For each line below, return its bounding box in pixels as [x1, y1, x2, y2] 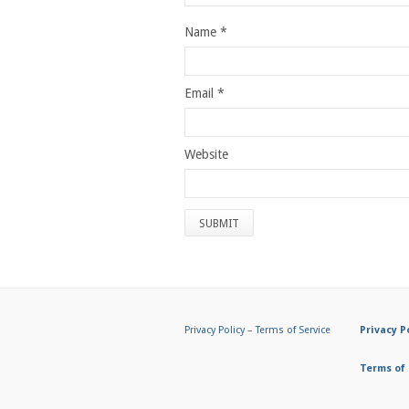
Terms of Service [256, 324, 330, 336]
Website [184, 147, 228, 162]
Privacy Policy [184, 324, 245, 336]
